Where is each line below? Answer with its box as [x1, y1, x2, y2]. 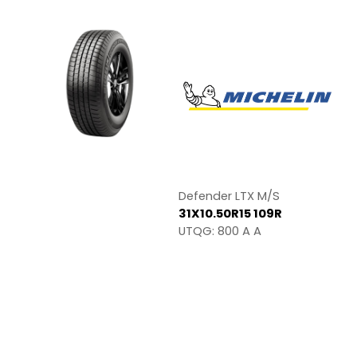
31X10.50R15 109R [178, 204, 282, 222]
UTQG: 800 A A [178, 222, 261, 239]
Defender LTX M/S [178, 186, 280, 204]
